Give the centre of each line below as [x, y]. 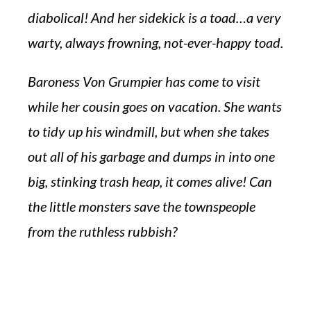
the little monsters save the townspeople [142, 206]
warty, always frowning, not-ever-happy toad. [155, 42]
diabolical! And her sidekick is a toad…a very [154, 17]
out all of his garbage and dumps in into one [151, 156]
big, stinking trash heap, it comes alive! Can [150, 181]
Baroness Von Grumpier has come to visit [144, 81]
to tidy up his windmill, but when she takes [149, 131]
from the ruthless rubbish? [102, 231]
